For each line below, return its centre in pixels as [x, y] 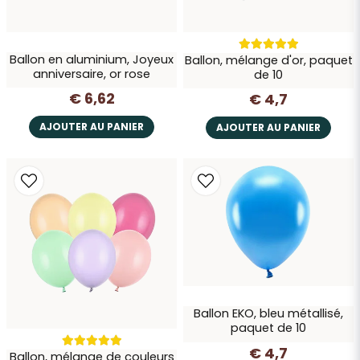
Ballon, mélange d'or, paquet [268, 60]
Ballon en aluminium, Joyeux [92, 59]
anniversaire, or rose [92, 74]
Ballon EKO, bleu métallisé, [268, 314]
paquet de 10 [268, 328]
